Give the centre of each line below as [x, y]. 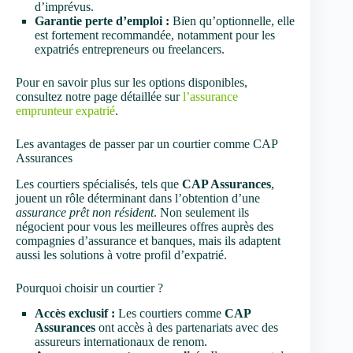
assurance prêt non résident [85, 212]
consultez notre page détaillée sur [99, 96]
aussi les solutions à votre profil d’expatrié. [121, 255]
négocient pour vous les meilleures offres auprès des [145, 226]
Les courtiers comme [170, 314]
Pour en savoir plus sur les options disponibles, [132, 82]
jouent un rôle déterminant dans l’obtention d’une [138, 198]
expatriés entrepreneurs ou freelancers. [130, 49]
